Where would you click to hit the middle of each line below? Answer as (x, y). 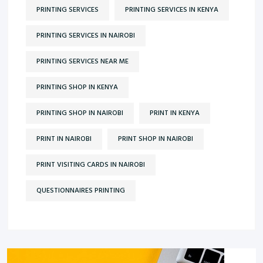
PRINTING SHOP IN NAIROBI (80, 113)
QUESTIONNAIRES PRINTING (81, 190)
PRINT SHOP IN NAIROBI (156, 139)
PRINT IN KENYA (175, 113)
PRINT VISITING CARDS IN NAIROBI (91, 165)
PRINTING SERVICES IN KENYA (172, 10)
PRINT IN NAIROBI (64, 139)
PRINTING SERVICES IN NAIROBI (86, 36)
